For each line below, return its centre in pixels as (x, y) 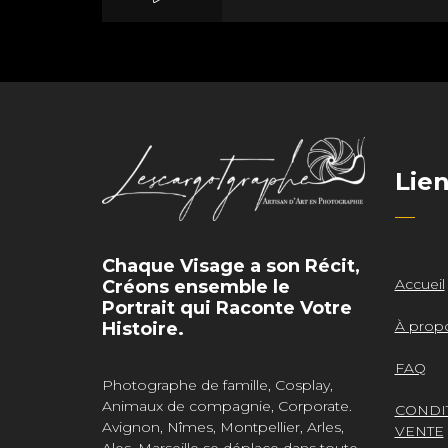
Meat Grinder (333, 186)
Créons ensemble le (196, 287)
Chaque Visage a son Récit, (231, 266)
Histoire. (143, 329)
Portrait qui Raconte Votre (227, 308)
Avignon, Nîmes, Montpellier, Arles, (223, 427)
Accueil (419, 284)
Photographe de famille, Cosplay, (217, 385)
